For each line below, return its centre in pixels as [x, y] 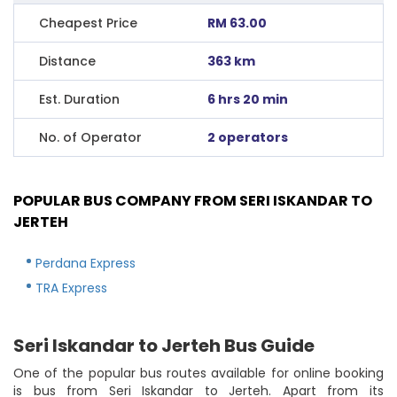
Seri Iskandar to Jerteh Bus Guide [164, 345]
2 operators [248, 137]
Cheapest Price [88, 23]
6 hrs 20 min [248, 99]
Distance [67, 61]
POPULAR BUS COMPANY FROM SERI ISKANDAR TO [193, 200]
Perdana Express [86, 263]
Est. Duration [79, 99]
